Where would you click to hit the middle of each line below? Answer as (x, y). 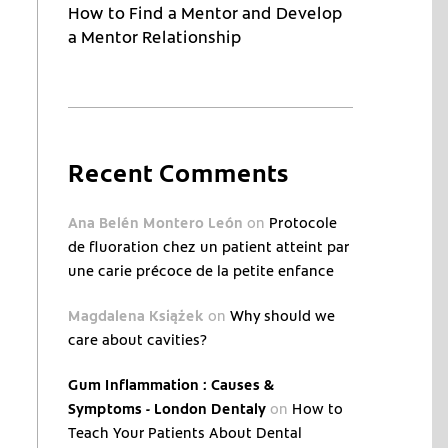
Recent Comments (179, 172)
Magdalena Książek (136, 315)
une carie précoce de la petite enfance (201, 270)
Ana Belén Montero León (156, 222)
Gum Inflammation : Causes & (172, 384)
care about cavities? (138, 339)
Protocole (303, 222)
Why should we (283, 315)
